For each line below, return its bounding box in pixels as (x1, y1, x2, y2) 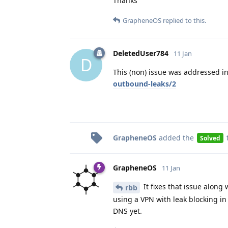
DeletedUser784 (113, 48, 168, 58)
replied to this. (161, 15, 206, 25)
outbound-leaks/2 (113, 78, 176, 89)
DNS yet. (113, 206, 142, 216)
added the (157, 132, 196, 142)
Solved (199, 133, 220, 142)
